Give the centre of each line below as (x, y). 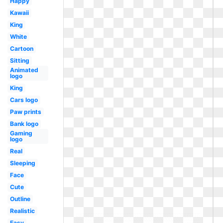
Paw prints (25, 112)
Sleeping (22, 163)
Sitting (19, 60)
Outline (20, 199)
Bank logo (24, 124)
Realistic (22, 211)
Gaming (21, 133)
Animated (24, 70)
